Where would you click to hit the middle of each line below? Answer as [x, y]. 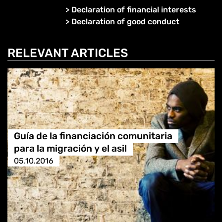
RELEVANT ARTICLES [68, 53]
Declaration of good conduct [125, 21]
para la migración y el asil [70, 149]
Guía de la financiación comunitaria [93, 136]
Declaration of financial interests [134, 9]
